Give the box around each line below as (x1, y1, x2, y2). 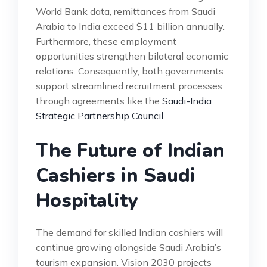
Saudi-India (162, 94, 212, 107)
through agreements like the (36, 94, 162, 107)
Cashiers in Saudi (36, 162, 195, 188)
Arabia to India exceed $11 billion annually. (36, 20, 225, 32)
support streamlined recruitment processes (36, 79, 222, 92)
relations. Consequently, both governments (36, 64, 223, 77)
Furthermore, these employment (36, 35, 176, 47)
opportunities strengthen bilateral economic (36, 49, 228, 62)
